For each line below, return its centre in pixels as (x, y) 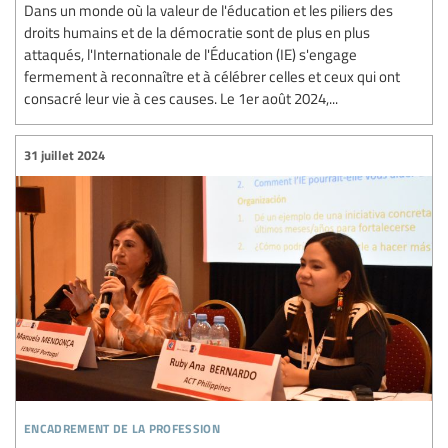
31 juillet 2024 (64, 155)
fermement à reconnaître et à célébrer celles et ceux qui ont (212, 75)
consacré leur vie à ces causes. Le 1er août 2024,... (181, 97)
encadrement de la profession (122, 425)
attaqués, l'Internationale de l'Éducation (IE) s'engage (190, 53)
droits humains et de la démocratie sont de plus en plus (197, 31)
